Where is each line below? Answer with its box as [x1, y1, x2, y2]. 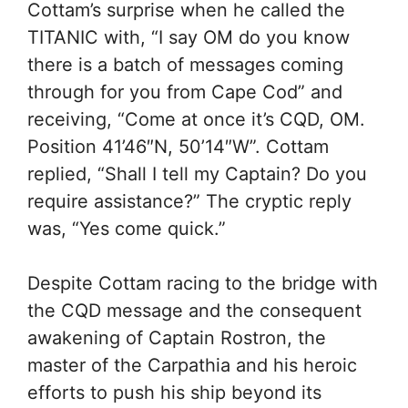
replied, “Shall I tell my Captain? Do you [27, 163, 367, 185]
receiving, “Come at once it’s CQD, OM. [27, 108, 365, 130]
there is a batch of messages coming [27, 54, 343, 76]
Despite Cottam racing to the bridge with [27, 272, 378, 294]
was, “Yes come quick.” [27, 218, 226, 240]
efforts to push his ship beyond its [27, 382, 321, 403]
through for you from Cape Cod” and [27, 81, 342, 103]
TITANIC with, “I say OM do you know [27, 26, 350, 48]
